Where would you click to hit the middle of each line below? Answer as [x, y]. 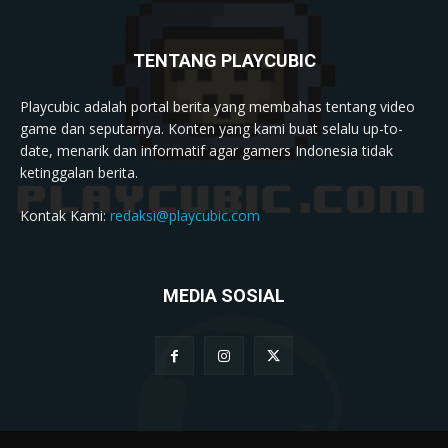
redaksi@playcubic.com [185, 216]
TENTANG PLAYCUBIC [224, 61]
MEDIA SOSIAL [224, 296]
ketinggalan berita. [79, 173]
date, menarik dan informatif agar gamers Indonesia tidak [206, 151]
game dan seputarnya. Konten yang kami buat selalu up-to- [211, 129]
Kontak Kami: [65, 216]
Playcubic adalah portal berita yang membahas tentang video [217, 107]
